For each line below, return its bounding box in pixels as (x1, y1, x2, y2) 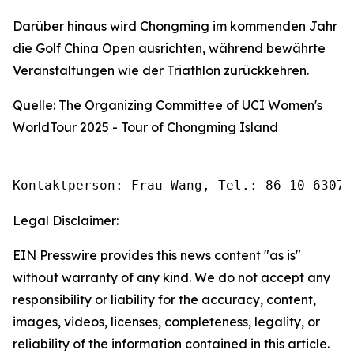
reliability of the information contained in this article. (13, 336, 330, 352)
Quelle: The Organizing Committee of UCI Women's (13, 97, 322, 113)
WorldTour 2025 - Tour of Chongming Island (13, 119, 278, 135)
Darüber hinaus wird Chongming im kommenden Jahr (13, 18, 337, 34)
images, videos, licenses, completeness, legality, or (13, 314, 320, 330)
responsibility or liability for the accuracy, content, (13, 292, 316, 307)
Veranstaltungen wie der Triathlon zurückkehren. (13, 62, 309, 78)
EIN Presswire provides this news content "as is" (13, 247, 301, 263)
